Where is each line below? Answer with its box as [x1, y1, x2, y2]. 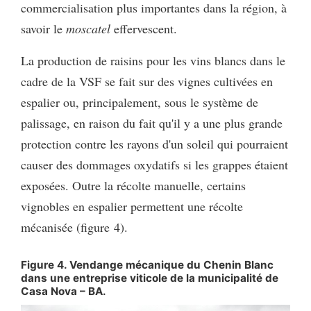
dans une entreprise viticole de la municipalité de [21, 271, 278, 285]
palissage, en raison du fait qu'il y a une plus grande [21, 115, 283, 132]
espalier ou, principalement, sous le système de [21, 94, 258, 111]
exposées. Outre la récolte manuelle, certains [21, 177, 246, 194]
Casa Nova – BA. [21, 285, 106, 299]
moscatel [66, 20, 110, 37]
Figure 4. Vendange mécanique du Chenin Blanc [21, 258, 274, 272]
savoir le [21, 20, 66, 37]
